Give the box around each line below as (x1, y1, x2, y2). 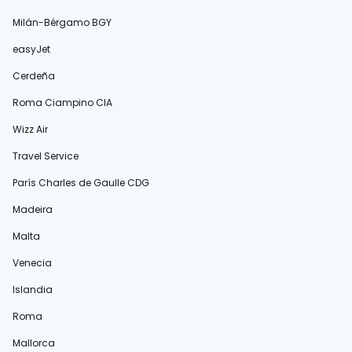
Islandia (13, 283, 53, 296)
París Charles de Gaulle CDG (13, 176, 149, 189)
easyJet (13, 42, 50, 56)
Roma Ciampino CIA (13, 96, 112, 109)
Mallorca (13, 336, 55, 350)
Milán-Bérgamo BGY (13, 16, 112, 29)
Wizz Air (13, 123, 48, 136)
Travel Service (13, 149, 79, 163)
